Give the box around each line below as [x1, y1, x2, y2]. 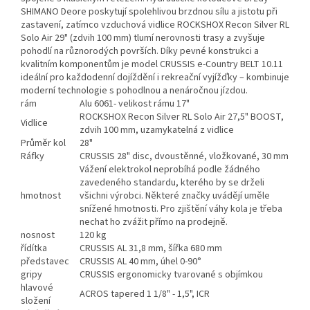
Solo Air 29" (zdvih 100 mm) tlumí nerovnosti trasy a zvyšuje [21, 31, 265, 46]
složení [21, 294, 51, 309]
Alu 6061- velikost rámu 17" [80, 97, 190, 111]
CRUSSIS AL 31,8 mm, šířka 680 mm [80, 241, 222, 256]
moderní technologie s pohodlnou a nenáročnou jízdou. [21, 84, 248, 98]
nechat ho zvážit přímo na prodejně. [80, 215, 228, 230]
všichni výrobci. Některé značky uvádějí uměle [80, 189, 270, 203]
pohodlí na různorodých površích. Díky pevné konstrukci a [21, 44, 259, 59]
